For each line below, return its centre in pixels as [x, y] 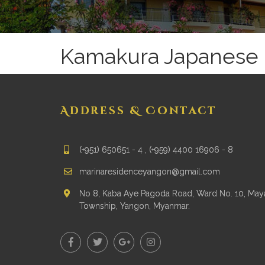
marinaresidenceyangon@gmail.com [150, 172]
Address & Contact [139, 111]
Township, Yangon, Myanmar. [135, 206]
